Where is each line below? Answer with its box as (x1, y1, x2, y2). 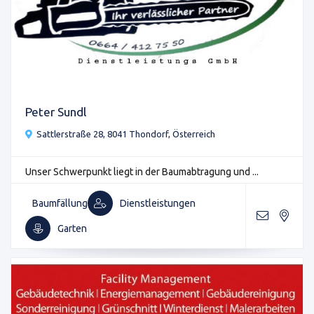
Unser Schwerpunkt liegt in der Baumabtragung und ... (25, 166, 259, 178)
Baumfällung (32, 197, 88, 209)
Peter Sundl (25, 105, 86, 119)
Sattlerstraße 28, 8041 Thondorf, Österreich (36, 129, 215, 139)
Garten (57, 222, 87, 234)
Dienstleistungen (120, 197, 196, 209)
